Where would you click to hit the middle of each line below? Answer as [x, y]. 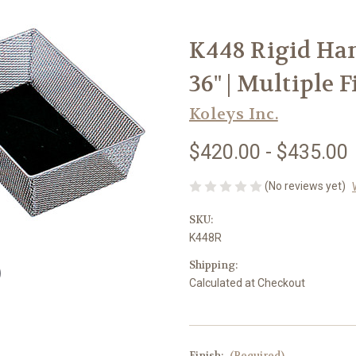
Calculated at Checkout [247, 282]
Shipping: [213, 265]
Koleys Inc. [234, 114]
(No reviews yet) [305, 186]
